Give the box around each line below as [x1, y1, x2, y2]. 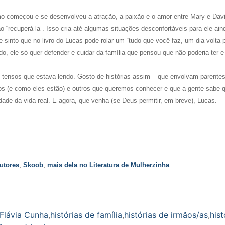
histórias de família [50, 209, 122, 220]
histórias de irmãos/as [124, 209, 208, 220]
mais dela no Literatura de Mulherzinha [47, 161, 169, 169]
